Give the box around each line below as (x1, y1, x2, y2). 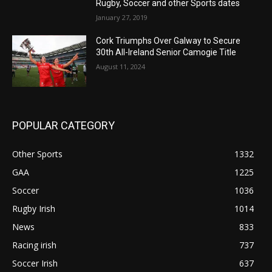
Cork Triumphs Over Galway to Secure (96, 35, 241, 46)
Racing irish (12, 239, 56, 251)
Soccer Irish (12, 257, 58, 270)
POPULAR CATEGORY (12, 119, 115, 132)
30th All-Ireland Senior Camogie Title (96, 47, 237, 57)
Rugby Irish (12, 203, 55, 215)
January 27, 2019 (96, 12, 148, 22)
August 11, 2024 (96, 61, 146, 71)
